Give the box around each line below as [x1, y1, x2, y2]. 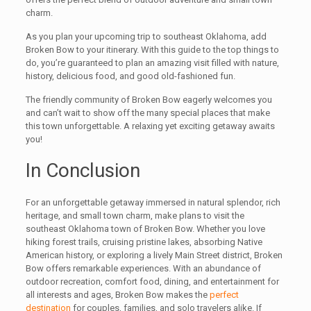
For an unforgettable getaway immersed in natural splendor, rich [25, 197, 280, 208]
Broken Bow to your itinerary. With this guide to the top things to [25, 44, 279, 56]
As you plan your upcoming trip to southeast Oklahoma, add [25, 31, 267, 42]
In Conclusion [25, 159, 140, 183]
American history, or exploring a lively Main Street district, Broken [25, 250, 283, 261]
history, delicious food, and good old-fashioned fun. [25, 71, 235, 82]
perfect [209, 289, 239, 301]
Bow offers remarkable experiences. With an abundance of [25, 263, 261, 274]
